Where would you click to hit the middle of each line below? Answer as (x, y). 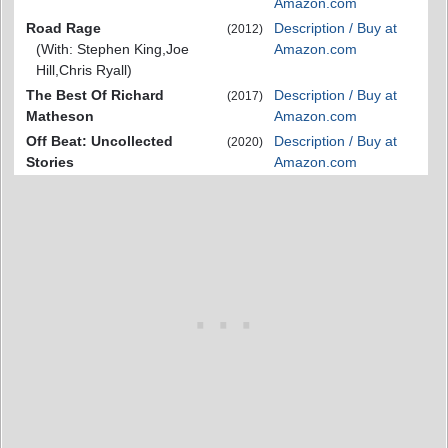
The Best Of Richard (95, 95)
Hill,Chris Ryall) (84, 70)
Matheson (60, 116)
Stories (50, 162)
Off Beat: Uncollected (99, 141)
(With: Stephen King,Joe (112, 49)
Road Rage (63, 28)
